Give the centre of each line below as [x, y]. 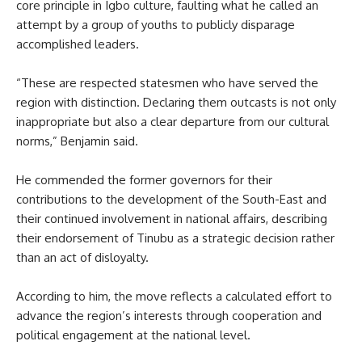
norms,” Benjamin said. [77, 141]
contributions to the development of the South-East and [171, 199]
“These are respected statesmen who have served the [167, 82]
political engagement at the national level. [133, 335]
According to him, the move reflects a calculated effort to [174, 296]
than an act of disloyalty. [82, 257]
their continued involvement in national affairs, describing [172, 218]
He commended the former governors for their [144, 179]
